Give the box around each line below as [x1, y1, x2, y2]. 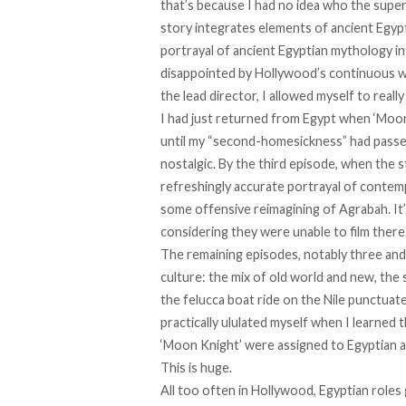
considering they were [160, 224, 293, 240]
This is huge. [160, 360, 232, 376]
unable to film [293, 224, 370, 240]
